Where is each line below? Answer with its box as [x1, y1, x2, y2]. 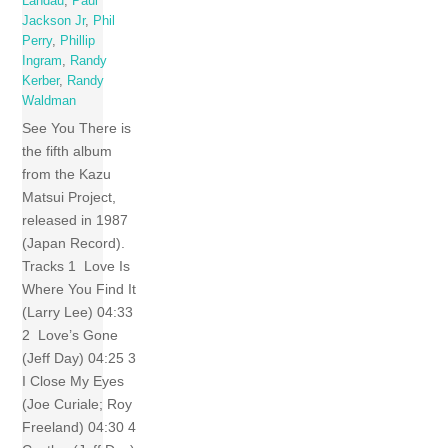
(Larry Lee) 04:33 [22, 304, 134, 320]
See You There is [22, 120, 132, 136]
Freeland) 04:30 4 [22, 419, 141, 435]
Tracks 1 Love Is [22, 258, 131, 274]
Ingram [22, 53, 63, 68]
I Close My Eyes [22, 373, 125, 389]
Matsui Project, [22, 189, 117, 205]
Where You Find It [22, 281, 137, 297]
